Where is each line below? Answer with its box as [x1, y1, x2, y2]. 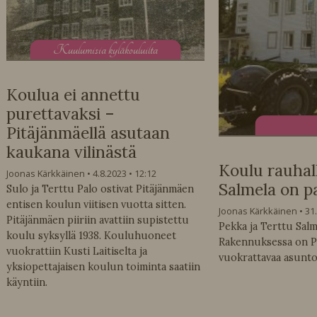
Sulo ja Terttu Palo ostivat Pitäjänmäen [6, 183, 194, 196]
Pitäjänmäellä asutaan [6, 122, 170, 144]
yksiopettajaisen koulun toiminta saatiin [6, 260, 200, 274]
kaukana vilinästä [6, 142, 137, 163]
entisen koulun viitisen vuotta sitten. [6, 198, 192, 212]
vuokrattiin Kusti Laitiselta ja [6, 245, 147, 258]
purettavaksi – [6, 103, 115, 125]
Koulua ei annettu [6, 84, 140, 105]
